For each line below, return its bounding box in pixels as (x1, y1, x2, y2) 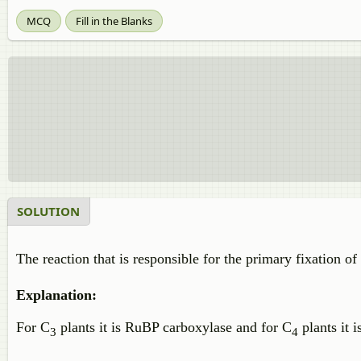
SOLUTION (17, 202, 80, 219)
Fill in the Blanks (76, 13, 152, 28)
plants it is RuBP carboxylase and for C (56, 319, 292, 336)
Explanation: (16, 287, 97, 304)
